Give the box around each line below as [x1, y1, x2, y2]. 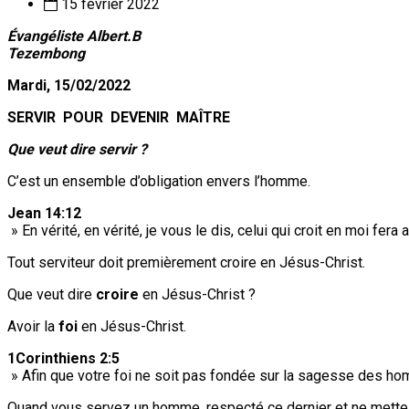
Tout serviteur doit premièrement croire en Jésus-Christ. [7, 253, 365, 271]
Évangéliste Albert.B [7, 26, 141, 45]
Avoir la [7, 317, 58, 335]
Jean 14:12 [7, 204, 81, 222]
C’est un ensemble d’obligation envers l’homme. [7, 172, 310, 190]
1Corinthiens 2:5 [7, 349, 120, 367]
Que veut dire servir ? [7, 140, 147, 158]
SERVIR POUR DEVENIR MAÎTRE [7, 108, 230, 126]
